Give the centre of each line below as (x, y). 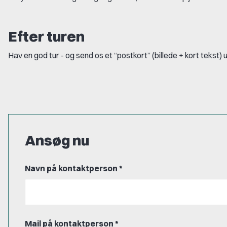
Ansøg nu (57, 140)
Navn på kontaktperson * (74, 168)
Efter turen (46, 36)
